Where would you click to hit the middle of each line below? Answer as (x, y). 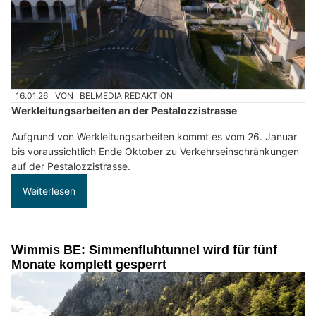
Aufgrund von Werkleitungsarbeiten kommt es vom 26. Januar (154, 137)
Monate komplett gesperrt (89, 265)
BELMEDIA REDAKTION (127, 96)
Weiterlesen (49, 191)
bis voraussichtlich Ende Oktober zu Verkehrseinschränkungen (155, 152)
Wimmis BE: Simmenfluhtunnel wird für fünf (144, 250)
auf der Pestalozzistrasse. (71, 166)
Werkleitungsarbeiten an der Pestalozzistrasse (124, 111)
